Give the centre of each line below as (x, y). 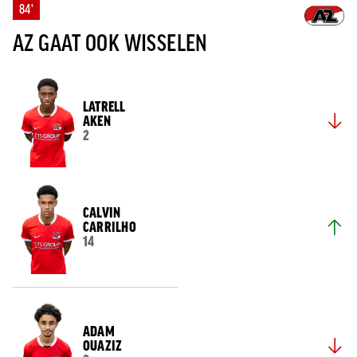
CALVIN (102, 212)
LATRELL (104, 106)
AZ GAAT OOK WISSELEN (110, 43)
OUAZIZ (103, 346)
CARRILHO (110, 227)
